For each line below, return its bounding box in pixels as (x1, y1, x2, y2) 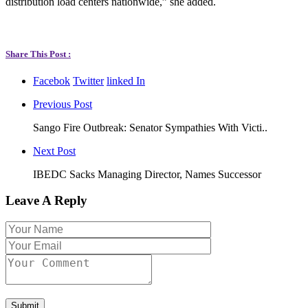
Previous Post (33, 98, 92, 110)
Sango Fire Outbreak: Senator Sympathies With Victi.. (33, 121, 267, 133)
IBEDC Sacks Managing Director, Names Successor (33, 168, 261, 180)
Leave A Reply (5, 193, 87, 208)
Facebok (33, 74, 70, 87)
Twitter (73, 74, 104, 87)
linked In (107, 74, 145, 87)
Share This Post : (5, 48, 71, 59)
